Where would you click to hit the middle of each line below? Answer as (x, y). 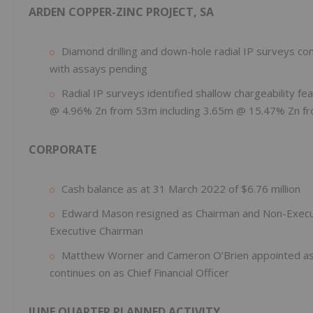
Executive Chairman (96, 231)
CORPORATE (63, 150)
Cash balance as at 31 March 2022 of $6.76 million (181, 189)
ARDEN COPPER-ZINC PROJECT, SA (121, 12)
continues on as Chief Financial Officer (139, 273)
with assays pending (99, 69)
